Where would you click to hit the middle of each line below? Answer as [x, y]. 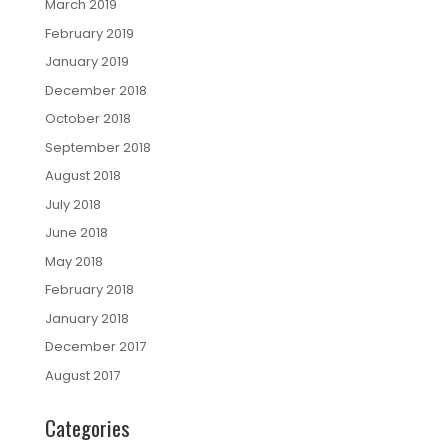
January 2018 [86, 318]
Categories [87, 427]
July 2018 [72, 204]
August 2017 [82, 375]
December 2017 [95, 347]
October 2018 [87, 119]
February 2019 [89, 33]
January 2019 [86, 62]
